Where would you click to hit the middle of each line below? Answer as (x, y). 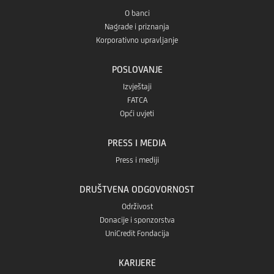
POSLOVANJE (137, 69)
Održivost (137, 206)
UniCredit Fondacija (137, 233)
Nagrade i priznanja (137, 26)
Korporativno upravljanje (137, 40)
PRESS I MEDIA (137, 143)
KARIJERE (137, 262)
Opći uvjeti (137, 113)
